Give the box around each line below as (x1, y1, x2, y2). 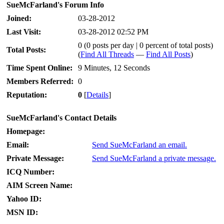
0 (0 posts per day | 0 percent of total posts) (78, 41, 213, 49)
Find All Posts (146, 50, 190, 58)
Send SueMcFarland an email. (92, 140, 187, 149)
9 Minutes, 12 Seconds (78, 63, 150, 72)
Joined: (6, 14, 31, 22)
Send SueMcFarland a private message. (92, 154, 216, 162)
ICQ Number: (6, 167, 54, 176)
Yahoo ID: (6, 194, 41, 203)
